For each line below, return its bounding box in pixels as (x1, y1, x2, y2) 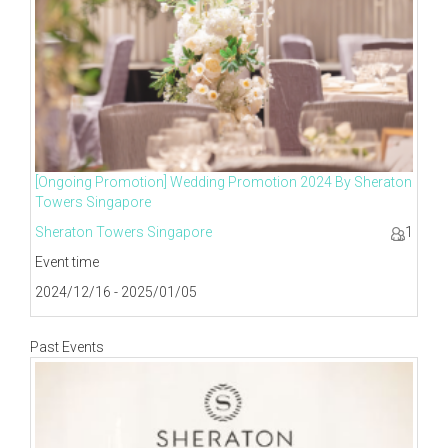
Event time (35, 254, 99, 271)
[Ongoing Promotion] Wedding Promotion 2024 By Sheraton (35, 174, 412, 191)
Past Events (30, 339, 104, 356)
